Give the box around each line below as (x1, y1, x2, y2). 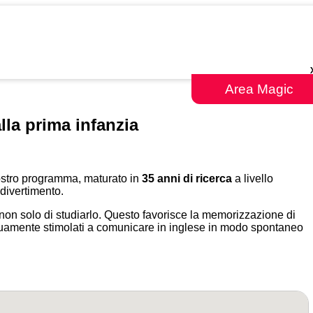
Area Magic (225, 82, 293, 96)
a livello (232, 172, 273, 184)
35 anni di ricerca (142, 172, 232, 184)
